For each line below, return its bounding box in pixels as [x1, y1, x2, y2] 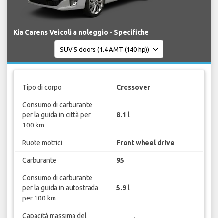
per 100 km [22, 194, 56, 202]
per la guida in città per [22, 110, 91, 119]
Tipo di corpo [22, 83, 62, 91]
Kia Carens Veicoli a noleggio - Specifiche [13, 28, 149, 36]
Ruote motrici [22, 138, 62, 146]
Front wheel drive [116, 138, 175, 146]
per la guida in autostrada [22, 183, 98, 192]
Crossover [116, 83, 150, 91]
